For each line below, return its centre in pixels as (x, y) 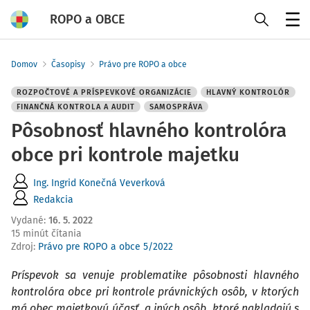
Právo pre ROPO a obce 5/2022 (106, 247)
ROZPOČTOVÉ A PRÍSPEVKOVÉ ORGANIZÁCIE (104, 92)
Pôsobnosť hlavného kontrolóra (149, 130)
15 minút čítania (46, 234)
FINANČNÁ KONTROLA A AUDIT (76, 107)
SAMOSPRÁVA (176, 107)
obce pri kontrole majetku (125, 155)
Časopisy (68, 64)
